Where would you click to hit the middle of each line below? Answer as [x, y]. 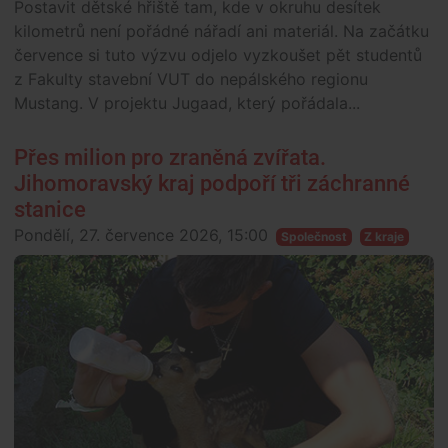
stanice [50, 210]
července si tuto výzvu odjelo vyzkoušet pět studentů [218, 55]
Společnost [313, 237]
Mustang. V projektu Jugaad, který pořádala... [187, 103]
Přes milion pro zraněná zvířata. [170, 158]
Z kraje [384, 237]
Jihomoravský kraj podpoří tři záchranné [212, 184]
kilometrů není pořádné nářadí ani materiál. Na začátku [221, 31]
